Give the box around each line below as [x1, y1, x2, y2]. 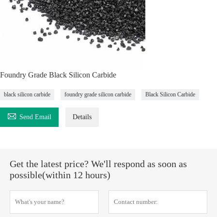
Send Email [19, 113, 51, 121]
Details [73, 113, 92, 121]
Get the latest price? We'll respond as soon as [10, 158, 187, 169]
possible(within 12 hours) [10, 170, 110, 180]
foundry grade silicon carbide [64, 91, 131, 98]
